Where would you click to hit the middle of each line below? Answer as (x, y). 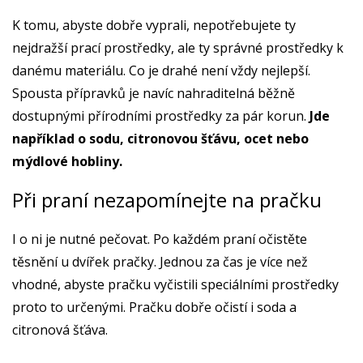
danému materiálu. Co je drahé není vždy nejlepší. (161, 70)
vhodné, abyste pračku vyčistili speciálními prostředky (175, 284)
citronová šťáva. (60, 329)
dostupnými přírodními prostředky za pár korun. (161, 115)
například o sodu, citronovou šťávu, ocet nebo (160, 138)
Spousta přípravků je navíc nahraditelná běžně (154, 93)
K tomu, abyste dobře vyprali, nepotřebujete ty (154, 25)
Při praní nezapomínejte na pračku (169, 199)
